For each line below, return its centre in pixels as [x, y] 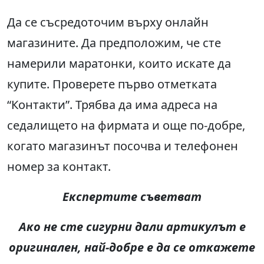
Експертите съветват [132, 197]
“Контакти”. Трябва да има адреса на [112, 105]
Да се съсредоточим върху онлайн [108, 22]
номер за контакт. [59, 167]
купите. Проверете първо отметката [112, 84]
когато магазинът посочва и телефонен [123, 146]
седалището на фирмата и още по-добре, [126, 126]
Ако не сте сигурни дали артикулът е [132, 227]
